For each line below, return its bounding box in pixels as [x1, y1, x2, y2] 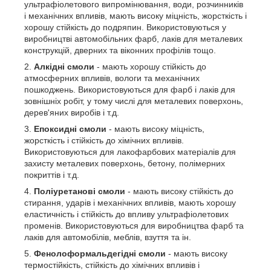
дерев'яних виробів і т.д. [24, 108, 119, 117]
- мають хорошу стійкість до [94, 62, 206, 71]
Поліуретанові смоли [34, 186, 125, 196]
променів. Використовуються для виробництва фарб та [24, 221, 244, 230]
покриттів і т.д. [24, 170, 79, 180]
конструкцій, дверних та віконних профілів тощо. [24, 45, 216, 55]
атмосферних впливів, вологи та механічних [24, 73, 200, 83]
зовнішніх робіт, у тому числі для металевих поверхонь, [24, 96, 243, 106]
